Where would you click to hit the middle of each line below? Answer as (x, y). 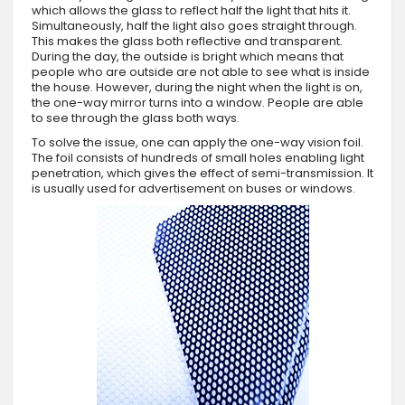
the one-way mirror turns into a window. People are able (198, 103)
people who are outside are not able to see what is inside (201, 72)
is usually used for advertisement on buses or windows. (193, 189)
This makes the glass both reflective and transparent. (187, 42)
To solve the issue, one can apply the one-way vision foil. (198, 143)
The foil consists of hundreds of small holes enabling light (198, 158)
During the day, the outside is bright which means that (188, 57)
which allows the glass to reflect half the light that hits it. (191, 11)
